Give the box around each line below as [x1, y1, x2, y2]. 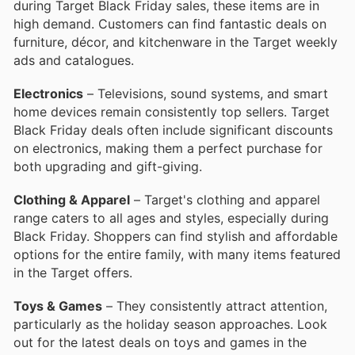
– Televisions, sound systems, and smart [83, 85, 328, 101]
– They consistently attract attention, [102, 298, 327, 315]
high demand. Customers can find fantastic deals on [13, 15, 326, 32]
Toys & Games [13, 298, 102, 315]
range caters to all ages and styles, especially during [13, 209, 329, 226]
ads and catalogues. [13, 52, 134, 68]
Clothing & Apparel [13, 191, 130, 208]
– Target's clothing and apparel [130, 191, 320, 208]
